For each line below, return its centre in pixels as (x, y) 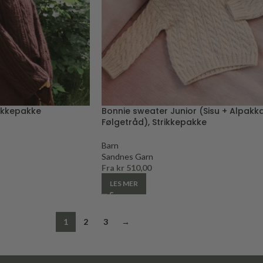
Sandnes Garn (127, 156)
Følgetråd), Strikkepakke (154, 122)
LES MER (124, 183)
